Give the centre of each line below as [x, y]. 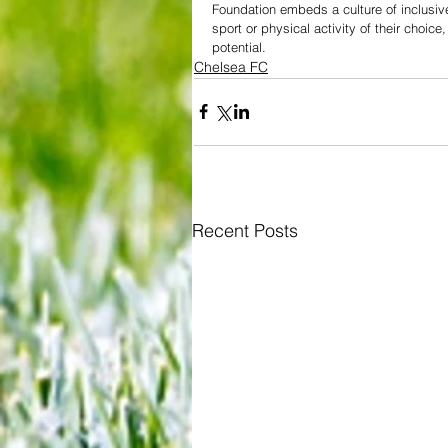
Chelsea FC [231, 66]
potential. [239, 46]
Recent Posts [245, 230]
